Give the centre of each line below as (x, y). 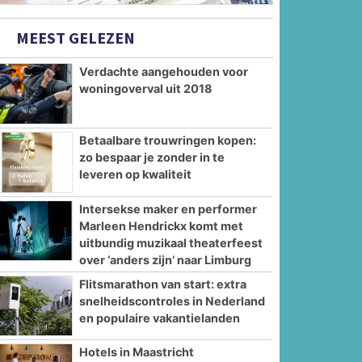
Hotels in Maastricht (137, 352)
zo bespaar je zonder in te (152, 157)
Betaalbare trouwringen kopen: (168, 140)
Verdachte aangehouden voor (164, 72)
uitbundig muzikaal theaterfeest (171, 242)
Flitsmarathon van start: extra (163, 284)
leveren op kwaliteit (136, 174)
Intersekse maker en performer (168, 208)
